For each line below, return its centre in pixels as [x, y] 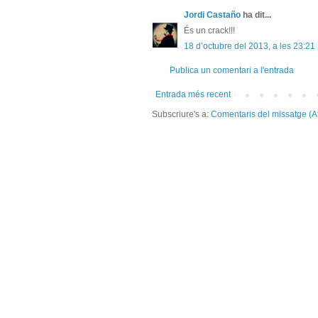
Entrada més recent [193, 95]
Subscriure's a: [181, 115]
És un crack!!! [209, 31]
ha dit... [256, 15]
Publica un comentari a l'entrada [232, 71]
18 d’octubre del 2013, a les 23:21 [250, 46]
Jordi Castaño [212, 15]
